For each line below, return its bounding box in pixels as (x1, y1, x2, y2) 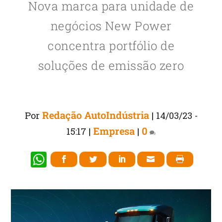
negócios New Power (50, 18, 172, 33)
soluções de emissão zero (38, 57, 184, 73)
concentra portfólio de (48, 38, 174, 53)
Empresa (93, 124, 135, 137)
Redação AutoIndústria (42, 108, 149, 121)
